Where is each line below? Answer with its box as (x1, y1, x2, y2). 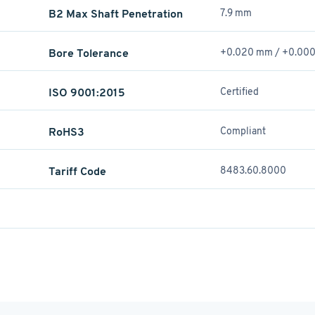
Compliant (219, 124, 266, 137)
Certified (219, 85, 259, 98)
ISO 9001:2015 (48, 85, 125, 100)
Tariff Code (48, 164, 106, 179)
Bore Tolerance (48, 46, 129, 60)
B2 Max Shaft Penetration (48, 6, 183, 21)
